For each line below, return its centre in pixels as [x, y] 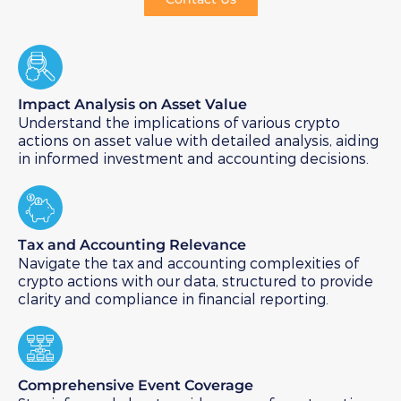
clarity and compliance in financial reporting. [173, 299]
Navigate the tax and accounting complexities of [188, 263]
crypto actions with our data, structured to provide [196, 281]
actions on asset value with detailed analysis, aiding [198, 141]
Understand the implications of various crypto [179, 123]
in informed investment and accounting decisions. [193, 158]
